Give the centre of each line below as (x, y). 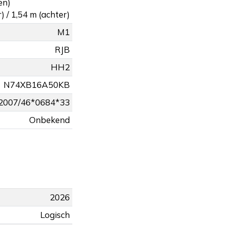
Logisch (55, 215)
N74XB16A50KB (37, 85)
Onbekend (49, 120)
